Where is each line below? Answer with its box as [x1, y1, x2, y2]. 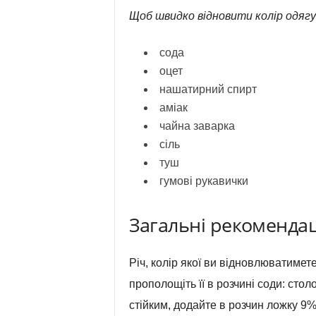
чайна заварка [159, 120, 235, 132]
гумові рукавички [159, 175, 248, 187]
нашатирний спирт [159, 83, 257, 95]
